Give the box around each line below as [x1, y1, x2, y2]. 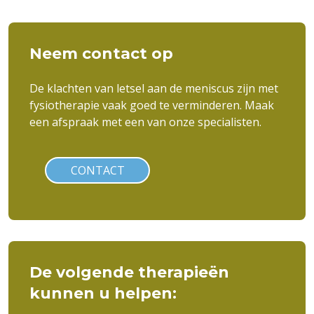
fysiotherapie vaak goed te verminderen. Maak [29, 97, 274, 113]
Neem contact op [29, 44, 173, 63]
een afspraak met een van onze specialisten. [29, 114, 261, 130]
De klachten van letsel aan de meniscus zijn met [29, 81, 278, 96]
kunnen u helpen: [29, 284, 177, 303]
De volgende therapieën [29, 263, 229, 282]
